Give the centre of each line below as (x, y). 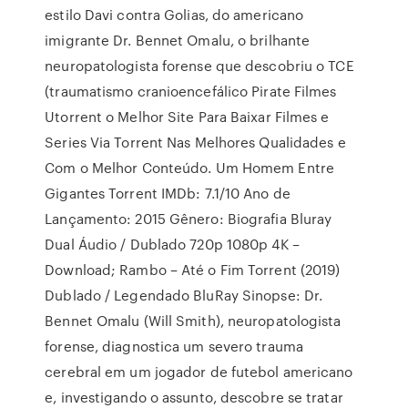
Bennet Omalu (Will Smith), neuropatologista (193, 321)
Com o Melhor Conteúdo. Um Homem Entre (189, 168)
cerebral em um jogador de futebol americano (199, 372)
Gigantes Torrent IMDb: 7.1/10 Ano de (168, 193)
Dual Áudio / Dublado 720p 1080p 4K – (172, 244)
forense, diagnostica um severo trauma (174, 346)
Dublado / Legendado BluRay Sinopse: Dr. (184, 295)
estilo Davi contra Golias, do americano (174, 15)
